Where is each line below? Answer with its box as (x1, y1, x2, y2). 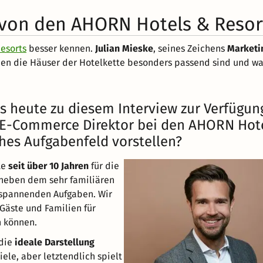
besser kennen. (26, 43, 95, 54)
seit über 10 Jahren (8, 160, 89, 171)
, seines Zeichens (153, 43, 227, 54)
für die (89, 160, 119, 171)
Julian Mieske (95, 43, 153, 54)
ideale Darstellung (15, 237, 95, 248)
